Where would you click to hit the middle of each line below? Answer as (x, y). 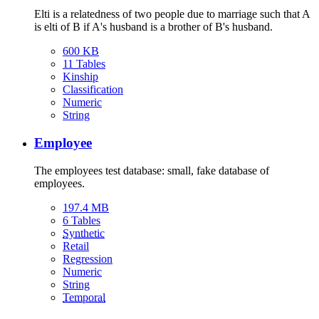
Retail (76, 246)
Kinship (80, 77)
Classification (93, 90)
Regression (88, 258)
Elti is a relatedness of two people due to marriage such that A (172, 14)
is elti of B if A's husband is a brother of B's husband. (153, 27)
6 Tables (82, 220)
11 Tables (84, 64)
